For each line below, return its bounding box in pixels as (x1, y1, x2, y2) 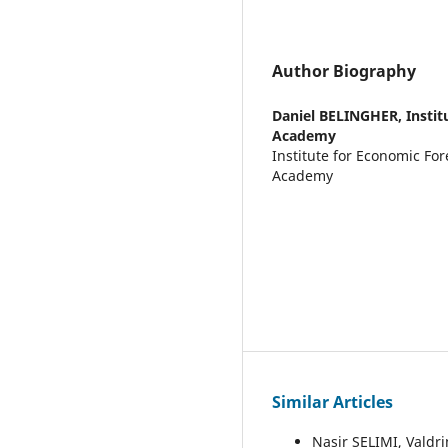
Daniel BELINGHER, (272, 105, 406, 125)
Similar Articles (272, 390, 393, 413)
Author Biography (272, 59, 416, 82)
